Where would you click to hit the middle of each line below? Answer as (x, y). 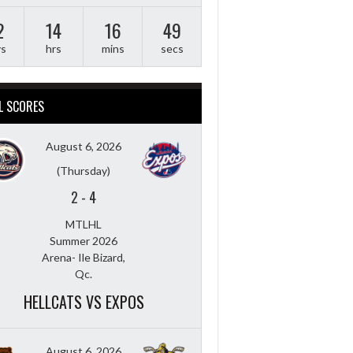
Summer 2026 (84, 240)
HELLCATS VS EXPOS (84, 301)
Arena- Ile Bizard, (84, 257)
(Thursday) (84, 170)
